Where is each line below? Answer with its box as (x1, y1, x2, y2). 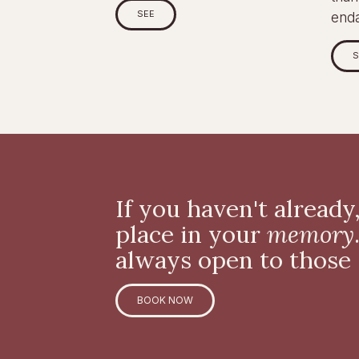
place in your (115, 219, 268, 250)
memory (267, 219, 355, 250)
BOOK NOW (137, 293, 194, 306)
